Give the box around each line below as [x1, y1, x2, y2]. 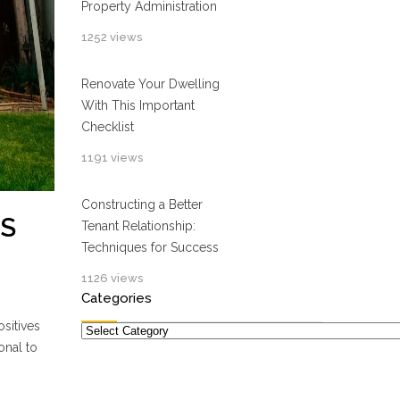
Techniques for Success [81, 240, 219, 254]
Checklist [81, 120, 134, 134]
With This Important [81, 98, 195, 112]
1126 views [81, 271, 143, 285]
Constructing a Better [81, 197, 203, 212]
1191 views [81, 151, 143, 164]
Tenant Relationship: [81, 219, 196, 233]
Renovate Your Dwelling [81, 77, 220, 91]
